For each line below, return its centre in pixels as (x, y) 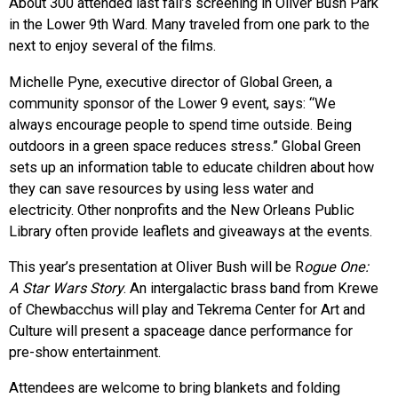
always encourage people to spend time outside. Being (180, 124)
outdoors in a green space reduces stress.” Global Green (185, 146)
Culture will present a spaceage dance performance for (181, 331)
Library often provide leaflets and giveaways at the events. (191, 231)
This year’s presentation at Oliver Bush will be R (156, 267)
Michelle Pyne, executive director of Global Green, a (171, 82)
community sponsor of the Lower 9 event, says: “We (172, 103)
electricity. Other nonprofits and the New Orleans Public (182, 210)
